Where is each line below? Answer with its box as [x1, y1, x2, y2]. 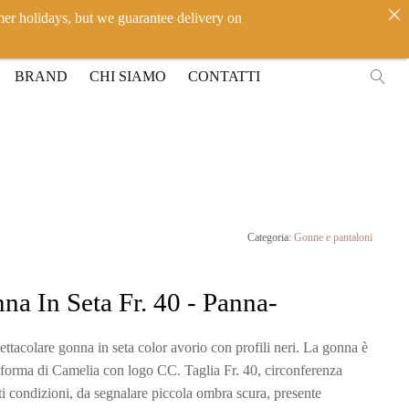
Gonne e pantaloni [294, 231, 372, 244]
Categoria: [247, 231, 294, 244]
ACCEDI [294, 13, 350, 28]
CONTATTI [187, 68, 260, 84]
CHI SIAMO [89, 68, 166, 84]
